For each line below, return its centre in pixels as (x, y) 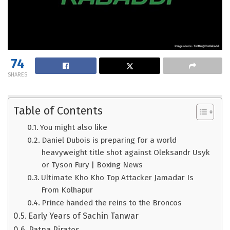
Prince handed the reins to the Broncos (112, 203)
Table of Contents (58, 111)
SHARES (17, 75)
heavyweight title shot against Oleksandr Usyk (126, 153)
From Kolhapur (67, 190)
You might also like (74, 128)
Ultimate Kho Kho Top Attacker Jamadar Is (118, 178)
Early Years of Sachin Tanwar (84, 216)
